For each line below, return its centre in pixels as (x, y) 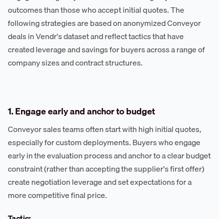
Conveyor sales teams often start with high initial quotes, (105, 129)
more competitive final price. (57, 195)
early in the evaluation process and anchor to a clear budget (109, 155)
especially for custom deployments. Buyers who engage (104, 142)
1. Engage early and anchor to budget (81, 111)
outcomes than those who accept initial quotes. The (96, 10)
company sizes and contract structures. (75, 62)
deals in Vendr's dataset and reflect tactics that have (96, 36)
